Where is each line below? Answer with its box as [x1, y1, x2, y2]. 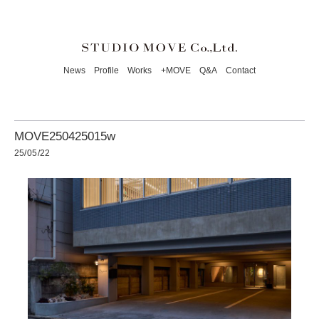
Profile [94, 65, 120, 75]
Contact [225, 65, 256, 75]
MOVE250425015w [14, 130, 115, 144]
